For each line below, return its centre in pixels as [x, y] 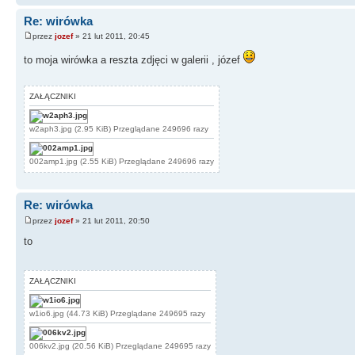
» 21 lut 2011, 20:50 [111, 220]
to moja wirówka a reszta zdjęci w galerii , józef [134, 60]
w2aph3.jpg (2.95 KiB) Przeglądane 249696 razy [119, 129]
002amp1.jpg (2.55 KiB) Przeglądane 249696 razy [122, 162]
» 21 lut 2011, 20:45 [111, 36]
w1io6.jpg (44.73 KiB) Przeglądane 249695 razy [117, 313]
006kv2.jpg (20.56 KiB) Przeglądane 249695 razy [120, 345]
